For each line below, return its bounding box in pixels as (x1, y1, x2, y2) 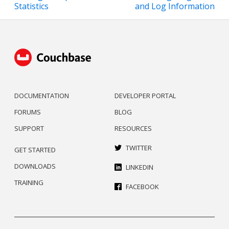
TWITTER (126, 143, 152, 152)
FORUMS (14, 107, 41, 117)
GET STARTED (14, 145, 56, 154)
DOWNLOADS (14, 161, 56, 171)
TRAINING (14, 177, 43, 187)
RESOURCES (114, 123, 152, 133)
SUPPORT (14, 123, 44, 133)
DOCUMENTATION (14, 90, 69, 100)
